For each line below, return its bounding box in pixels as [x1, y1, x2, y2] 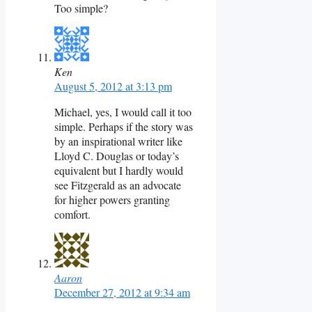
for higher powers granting [54, 192, 170, 207]
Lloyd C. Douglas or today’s [54, 148, 179, 163]
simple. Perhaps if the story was [54, 118, 193, 134]
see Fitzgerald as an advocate [54, 177, 181, 192]
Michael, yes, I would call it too [54, 104, 192, 119]
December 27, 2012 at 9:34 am [54, 284, 190, 299]
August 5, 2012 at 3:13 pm [54, 78, 172, 93]
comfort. [54, 206, 91, 221]
